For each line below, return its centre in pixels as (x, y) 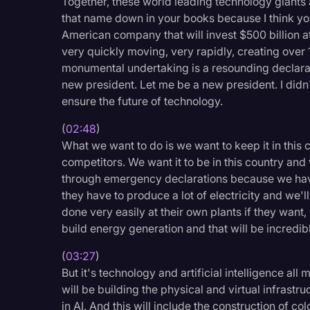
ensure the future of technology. (143, 101)
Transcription (233, 34)
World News (231, 85)
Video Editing (233, 60)
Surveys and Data (244, 9)
